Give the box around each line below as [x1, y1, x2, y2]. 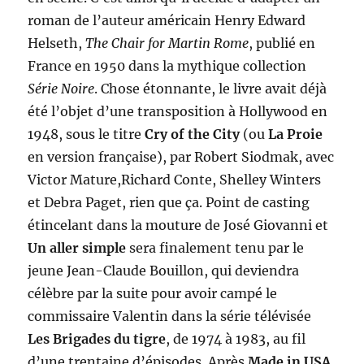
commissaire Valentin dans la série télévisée [28, 308, 312, 324]
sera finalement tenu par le [126, 240, 305, 256]
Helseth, [28, 35, 86, 51]
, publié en [249, 35, 316, 51]
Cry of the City [145, 126, 240, 142]
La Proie [268, 126, 323, 142]
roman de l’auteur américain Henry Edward [28, 12, 306, 28]
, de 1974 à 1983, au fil [166, 331, 306, 347]
